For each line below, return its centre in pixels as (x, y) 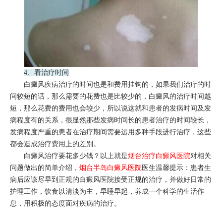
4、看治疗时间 (46, 73)
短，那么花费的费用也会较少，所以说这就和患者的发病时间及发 (110, 109)
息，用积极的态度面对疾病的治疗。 (65, 204)
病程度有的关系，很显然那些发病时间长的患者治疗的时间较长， (110, 120)
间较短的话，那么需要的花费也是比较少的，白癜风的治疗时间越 (110, 97)
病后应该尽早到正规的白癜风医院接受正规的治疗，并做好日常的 (110, 180)
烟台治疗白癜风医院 (159, 156)
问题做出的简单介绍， (44, 168)
